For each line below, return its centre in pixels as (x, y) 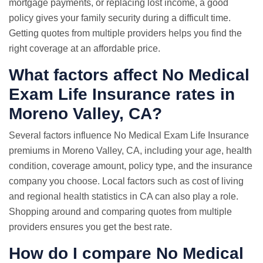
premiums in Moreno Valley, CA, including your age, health (130, 151)
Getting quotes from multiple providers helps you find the (125, 33)
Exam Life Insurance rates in (122, 94)
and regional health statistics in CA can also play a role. (124, 196)
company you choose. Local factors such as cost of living (126, 181)
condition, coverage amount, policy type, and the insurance (131, 166)
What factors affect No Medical (129, 75)
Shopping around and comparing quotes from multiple (120, 212)
